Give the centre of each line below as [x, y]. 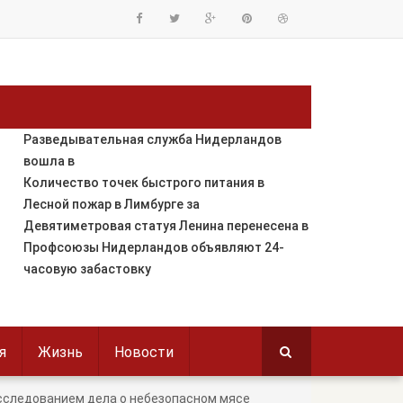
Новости [144, 352]
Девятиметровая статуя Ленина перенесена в [166, 226]
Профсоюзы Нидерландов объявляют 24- [153, 247]
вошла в [49, 161]
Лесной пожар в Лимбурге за [111, 204]
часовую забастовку [87, 269]
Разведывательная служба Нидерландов [152, 139]
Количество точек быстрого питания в [143, 183]
